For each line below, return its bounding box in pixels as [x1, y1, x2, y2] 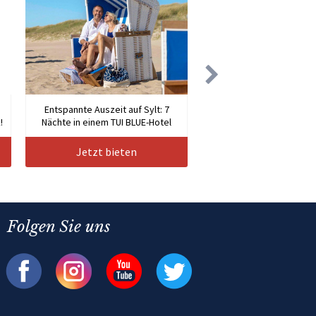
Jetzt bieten [76, 145, 137, 159]
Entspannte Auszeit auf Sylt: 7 [44, 103, 169, 116]
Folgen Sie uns [6, 217, 110, 237]
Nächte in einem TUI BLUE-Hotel [42, 116, 171, 129]
